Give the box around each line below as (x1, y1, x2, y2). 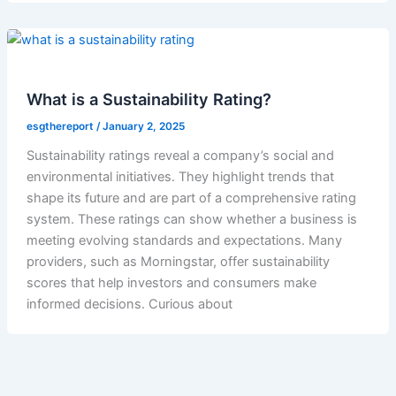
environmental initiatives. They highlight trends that (26, 169, 334, 186)
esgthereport (26, 120, 96, 133)
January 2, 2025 (102, 120, 185, 133)
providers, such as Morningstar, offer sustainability (26, 254, 330, 270)
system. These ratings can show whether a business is (26, 211, 357, 228)
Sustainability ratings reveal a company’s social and (26, 148, 334, 164)
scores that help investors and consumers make (26, 275, 316, 292)
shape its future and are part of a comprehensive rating (26, 190, 356, 207)
